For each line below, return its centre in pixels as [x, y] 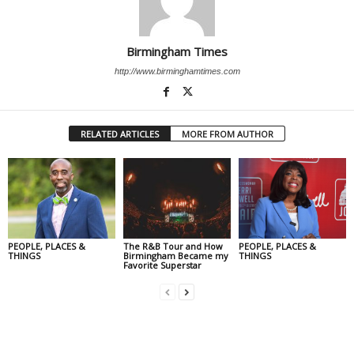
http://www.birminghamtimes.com [177, 72]
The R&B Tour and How [173, 247]
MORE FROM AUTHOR [228, 134]
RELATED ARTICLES [120, 134]
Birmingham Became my [175, 256]
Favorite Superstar [162, 265]
